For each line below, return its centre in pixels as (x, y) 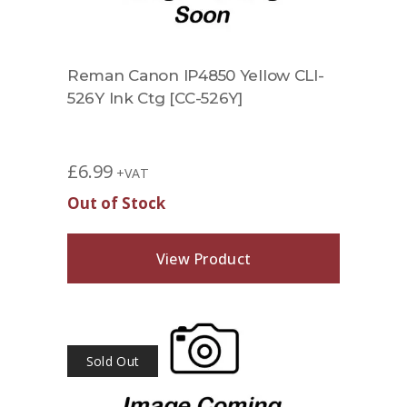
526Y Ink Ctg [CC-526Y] (155, 99)
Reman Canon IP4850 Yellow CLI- (196, 76)
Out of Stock (116, 203)
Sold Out (113, 362)
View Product (203, 258)
